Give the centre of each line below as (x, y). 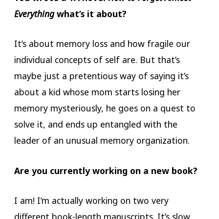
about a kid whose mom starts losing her (97, 92)
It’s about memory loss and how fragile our (102, 44)
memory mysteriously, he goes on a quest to (105, 108)
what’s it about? (90, 14)
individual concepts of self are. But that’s (97, 60)
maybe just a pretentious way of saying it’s (101, 76)
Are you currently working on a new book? (106, 170)
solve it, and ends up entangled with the (96, 124)
